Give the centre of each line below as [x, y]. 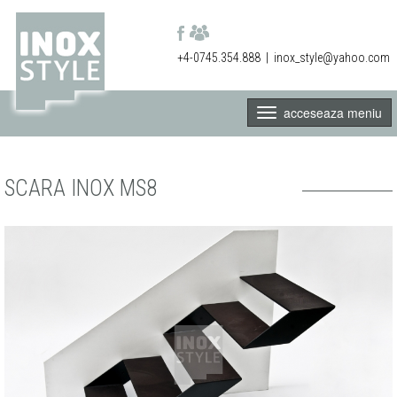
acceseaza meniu [329, 113]
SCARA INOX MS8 [81, 188]
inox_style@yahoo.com [332, 58]
